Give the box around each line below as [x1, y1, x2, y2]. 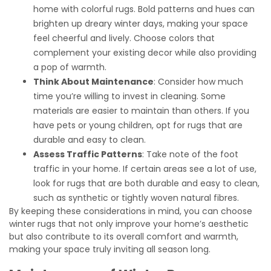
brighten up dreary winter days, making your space [33, 18, 248, 30]
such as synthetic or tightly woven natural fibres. [33, 192, 239, 204]
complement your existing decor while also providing [33, 47, 256, 59]
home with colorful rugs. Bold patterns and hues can [33, 3, 255, 16]
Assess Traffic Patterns [33, 148, 142, 161]
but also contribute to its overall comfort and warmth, [9, 230, 238, 243]
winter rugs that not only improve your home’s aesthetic [9, 218, 249, 230]
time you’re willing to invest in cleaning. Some [33, 90, 226, 103]
